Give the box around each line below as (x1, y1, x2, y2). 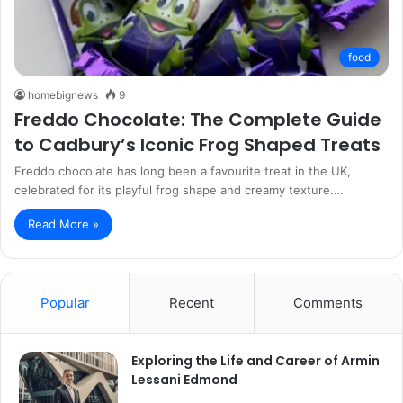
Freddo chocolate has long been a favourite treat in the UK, (14, 164, 351, 179)
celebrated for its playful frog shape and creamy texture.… (14, 183, 344, 198)
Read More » (28, 217, 99, 232)
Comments (293, 294, 363, 312)
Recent (168, 294, 214, 312)
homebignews (28, 88, 98, 103)
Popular (40, 294, 90, 312)
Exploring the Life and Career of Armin (131, 352, 380, 371)
